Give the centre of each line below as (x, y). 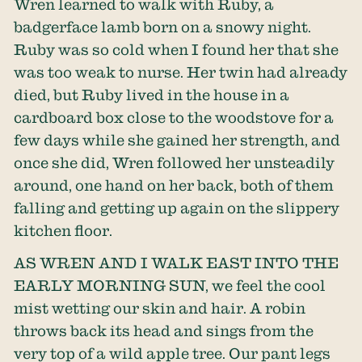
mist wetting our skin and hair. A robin (160, 308)
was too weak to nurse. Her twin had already (181, 72)
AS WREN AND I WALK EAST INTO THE (177, 263)
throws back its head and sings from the (164, 331)
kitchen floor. (63, 230)
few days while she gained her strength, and (177, 139)
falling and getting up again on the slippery (177, 207)
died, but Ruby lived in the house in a (152, 94)
